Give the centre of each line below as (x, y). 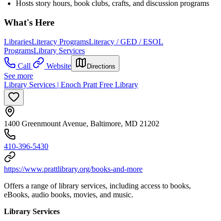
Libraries (18, 41)
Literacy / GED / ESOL (126, 41)
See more (18, 75)
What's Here (29, 22)
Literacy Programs (60, 41)
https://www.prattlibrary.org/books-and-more (73, 169)
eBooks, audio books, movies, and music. (69, 194)
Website (59, 66)
